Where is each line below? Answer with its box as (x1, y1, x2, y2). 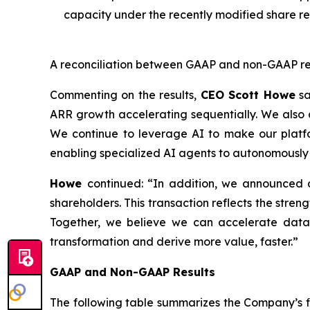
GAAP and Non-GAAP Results (50, 265, 215, 280)
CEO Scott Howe (200, 88, 295, 102)
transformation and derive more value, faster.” (50, 235, 298, 249)
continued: (86, 176, 148, 191)
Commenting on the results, (50, 88, 201, 102)
